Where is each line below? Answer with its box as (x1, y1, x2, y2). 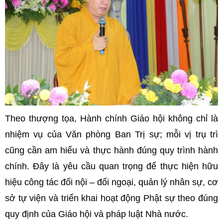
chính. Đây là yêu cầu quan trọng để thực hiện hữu (5, 161, 218, 172)
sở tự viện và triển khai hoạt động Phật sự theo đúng (5, 193, 218, 204)
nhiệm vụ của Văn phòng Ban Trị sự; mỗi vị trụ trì (5, 129, 218, 140)
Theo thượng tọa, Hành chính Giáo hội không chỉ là (5, 113, 218, 124)
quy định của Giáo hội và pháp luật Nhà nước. (5, 209, 191, 220)
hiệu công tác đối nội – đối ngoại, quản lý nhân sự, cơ (5, 177, 218, 188)
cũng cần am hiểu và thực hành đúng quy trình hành (5, 145, 218, 156)
